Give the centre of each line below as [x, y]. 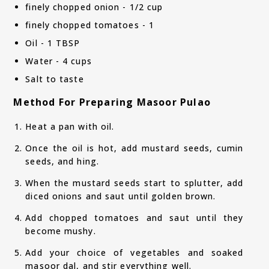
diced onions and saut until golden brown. [121, 196]
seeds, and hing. [62, 162]
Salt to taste [55, 79]
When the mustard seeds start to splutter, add [134, 183]
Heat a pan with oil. [70, 127]
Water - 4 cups [59, 61]
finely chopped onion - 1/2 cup [94, 7]
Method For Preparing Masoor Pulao [112, 102]
